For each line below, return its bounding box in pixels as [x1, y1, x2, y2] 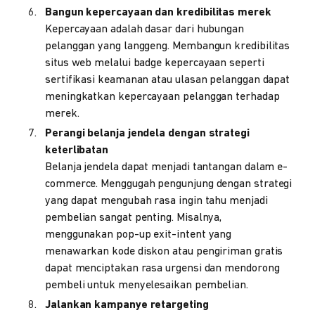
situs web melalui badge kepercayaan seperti [45, 58, 264, 69]
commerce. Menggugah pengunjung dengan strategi [45, 179, 292, 190]
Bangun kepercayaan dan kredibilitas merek [45, 7, 271, 18]
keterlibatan [45, 145, 109, 156]
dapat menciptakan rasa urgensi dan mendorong [45, 263, 280, 274]
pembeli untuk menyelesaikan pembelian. [45, 280, 248, 291]
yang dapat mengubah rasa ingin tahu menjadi [45, 195, 268, 207]
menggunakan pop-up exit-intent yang [45, 229, 232, 240]
